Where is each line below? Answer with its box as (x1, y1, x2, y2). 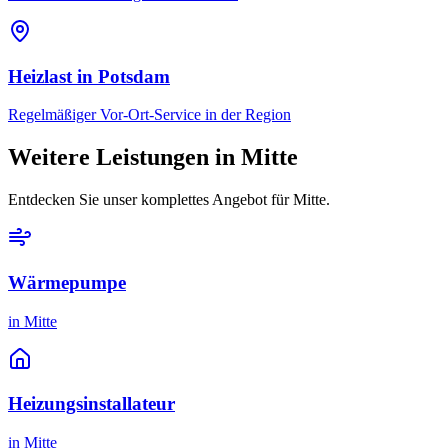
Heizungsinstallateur (8, 393, 175, 415)
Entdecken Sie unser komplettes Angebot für (8, 191, 293, 209)
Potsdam (98, 65, 170, 87)
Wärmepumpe (8, 272, 126, 293)
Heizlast (8, 65, 72, 87)
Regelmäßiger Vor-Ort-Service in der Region (8, 106, 291, 124)
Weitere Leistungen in (8, 144, 241, 171)
